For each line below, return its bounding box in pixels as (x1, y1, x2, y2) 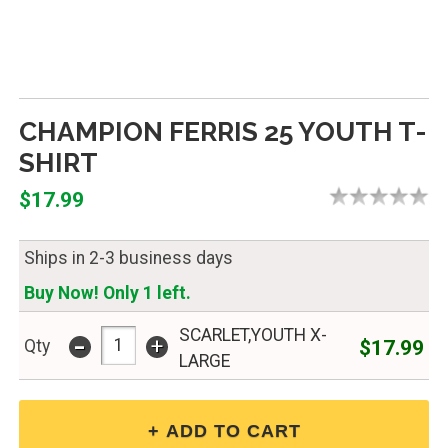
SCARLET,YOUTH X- (178, 324, 327, 345)
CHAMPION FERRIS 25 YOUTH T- (18, 116, 427, 148)
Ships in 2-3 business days (23, 247, 233, 268)
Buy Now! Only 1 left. (23, 282, 191, 303)
